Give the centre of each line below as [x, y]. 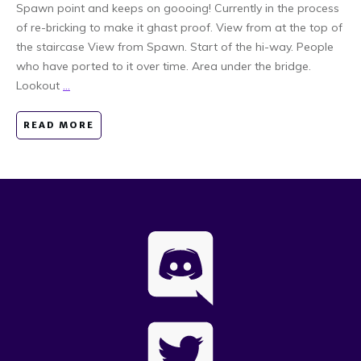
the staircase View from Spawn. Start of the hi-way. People [175, 46]
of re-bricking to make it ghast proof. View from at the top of [179, 27]
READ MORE [59, 124]
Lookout [39, 85]
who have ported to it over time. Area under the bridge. [164, 66]
